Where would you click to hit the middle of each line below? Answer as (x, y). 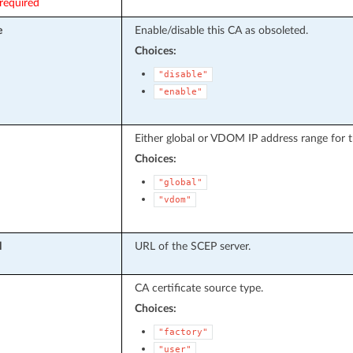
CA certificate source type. (199, 288)
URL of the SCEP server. (192, 246)
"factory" (183, 332)
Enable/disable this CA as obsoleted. (221, 30)
